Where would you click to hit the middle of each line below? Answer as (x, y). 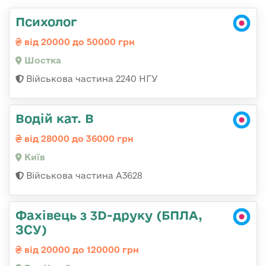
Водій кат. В (55, 118)
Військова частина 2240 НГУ (91, 79)
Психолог (46, 22)
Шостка (42, 61)
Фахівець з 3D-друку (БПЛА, (109, 215)
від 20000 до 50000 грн (78, 42)
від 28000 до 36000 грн (78, 139)
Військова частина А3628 (83, 176)
